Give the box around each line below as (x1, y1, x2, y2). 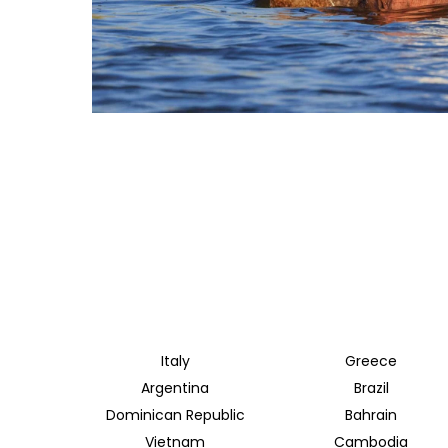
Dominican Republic (105, 405, 245, 426)
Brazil (353, 378, 389, 399)
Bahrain (345, 405, 397, 426)
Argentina (141, 378, 209, 399)
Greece (345, 351, 397, 372)
